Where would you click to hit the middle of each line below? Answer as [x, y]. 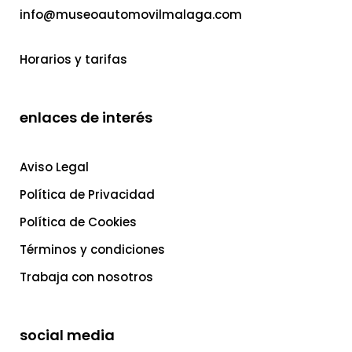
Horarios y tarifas [73, 60]
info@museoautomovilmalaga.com [131, 15]
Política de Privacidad [87, 195]
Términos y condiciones [92, 250]
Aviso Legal [54, 167]
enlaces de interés [86, 118]
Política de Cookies [78, 222]
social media [67, 335]
